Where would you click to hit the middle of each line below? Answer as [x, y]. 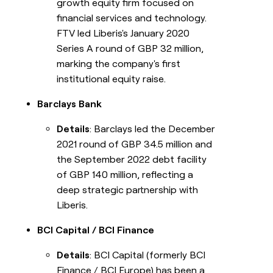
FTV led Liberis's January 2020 [123, 33]
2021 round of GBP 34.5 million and [135, 144]
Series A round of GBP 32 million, [130, 48]
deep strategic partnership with [128, 190]
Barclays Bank [70, 104]
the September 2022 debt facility [132, 159]
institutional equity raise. [112, 79]
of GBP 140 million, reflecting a [125, 174]
